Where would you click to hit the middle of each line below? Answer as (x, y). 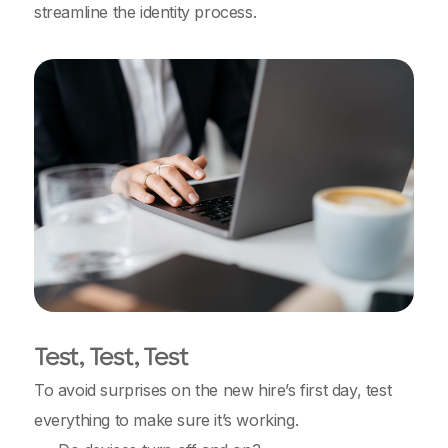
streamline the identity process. (147, 12)
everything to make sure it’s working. (168, 420)
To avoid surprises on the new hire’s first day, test (213, 390)
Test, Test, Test (111, 359)
